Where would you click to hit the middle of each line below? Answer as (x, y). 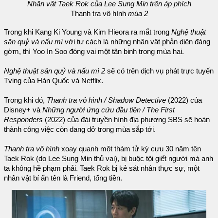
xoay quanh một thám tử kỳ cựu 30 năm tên (130, 149)
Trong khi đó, (25, 100)
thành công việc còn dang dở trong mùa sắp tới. (80, 129)
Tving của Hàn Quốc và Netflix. (54, 81)
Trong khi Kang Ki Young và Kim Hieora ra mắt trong (88, 32)
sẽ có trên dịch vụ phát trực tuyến (159, 71)
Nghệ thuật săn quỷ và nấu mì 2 (54, 71)
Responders (23, 119)
